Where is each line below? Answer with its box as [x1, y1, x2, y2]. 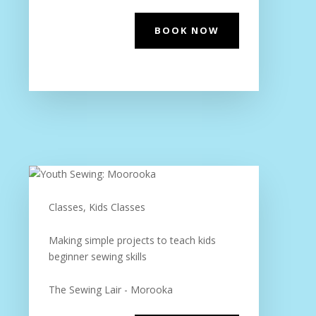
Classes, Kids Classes [48, 200, 145, 214]
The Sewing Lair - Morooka [48, 283, 173, 296]
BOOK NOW [154, 24, 220, 37]
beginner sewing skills [48, 250, 147, 263]
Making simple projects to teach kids [48, 233, 216, 247]
